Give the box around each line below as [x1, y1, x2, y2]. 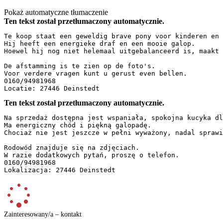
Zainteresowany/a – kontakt [4, 210, 82, 218]
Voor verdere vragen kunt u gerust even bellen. [4, 69, 195, 77]
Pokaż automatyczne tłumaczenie [4, 7, 108, 16]
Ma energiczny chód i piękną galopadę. [4, 121, 159, 129]
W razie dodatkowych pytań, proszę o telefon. [4, 151, 187, 159]
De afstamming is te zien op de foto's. [4, 62, 163, 70]
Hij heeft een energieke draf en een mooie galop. [4, 39, 203, 47]
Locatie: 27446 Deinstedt [4, 84, 100, 92]
